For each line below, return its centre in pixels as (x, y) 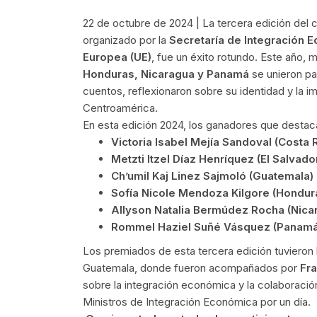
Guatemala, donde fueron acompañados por (191, 268)
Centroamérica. (120, 108)
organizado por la (126, 40)
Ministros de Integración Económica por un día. (197, 302)
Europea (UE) (117, 57)
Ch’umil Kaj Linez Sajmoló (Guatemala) (212, 176)
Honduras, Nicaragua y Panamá (166, 74)
